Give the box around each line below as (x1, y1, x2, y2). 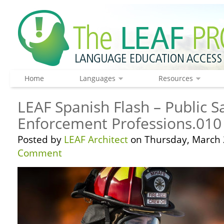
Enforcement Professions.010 (17, 113, 221, 133)
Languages (79, 73, 115, 83)
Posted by (17, 133, 64, 146)
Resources (158, 73, 193, 83)
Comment (17, 146, 62, 159)
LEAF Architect (64, 133, 128, 146)
